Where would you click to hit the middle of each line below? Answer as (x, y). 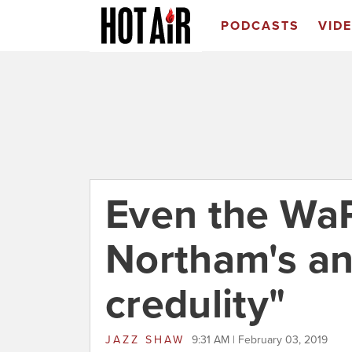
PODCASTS (260, 26)
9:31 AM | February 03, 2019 (260, 340)
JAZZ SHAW (145, 340)
